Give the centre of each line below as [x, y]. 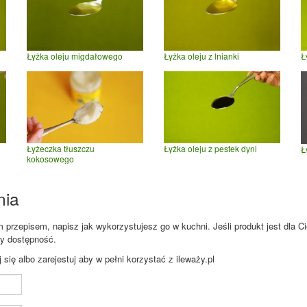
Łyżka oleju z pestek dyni [210, 149]
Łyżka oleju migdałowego [75, 56]
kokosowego [50, 159]
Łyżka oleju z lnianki [201, 56]
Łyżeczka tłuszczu [61, 149]
